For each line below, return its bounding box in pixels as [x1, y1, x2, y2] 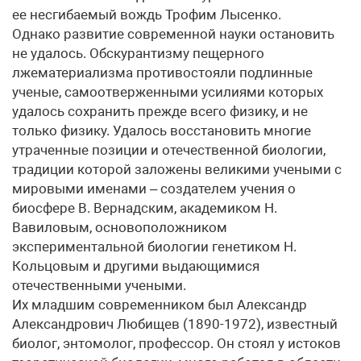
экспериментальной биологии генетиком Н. [12, 239, 297, 255]
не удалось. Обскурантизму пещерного [12, 45, 264, 61]
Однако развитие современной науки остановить [12, 26, 334, 42]
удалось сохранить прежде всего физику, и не [12, 103, 308, 119]
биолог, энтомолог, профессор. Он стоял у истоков [12, 335, 341, 351]
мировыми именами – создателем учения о [12, 180, 296, 197]
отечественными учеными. [12, 277, 186, 293]
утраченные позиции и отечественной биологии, [12, 142, 326, 158]
